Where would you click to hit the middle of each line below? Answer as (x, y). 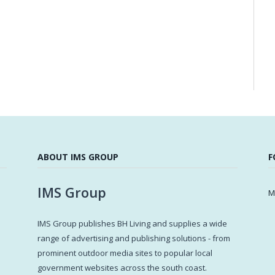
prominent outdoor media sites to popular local (125, 253)
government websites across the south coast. (122, 268)
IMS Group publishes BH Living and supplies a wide (132, 224)
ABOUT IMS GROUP (78, 157)
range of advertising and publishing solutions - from (134, 238)
